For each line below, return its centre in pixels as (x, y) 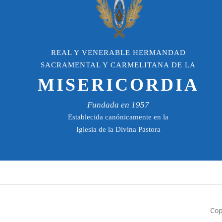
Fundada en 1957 (118, 105)
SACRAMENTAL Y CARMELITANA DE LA (118, 65)
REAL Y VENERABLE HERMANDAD (118, 53)
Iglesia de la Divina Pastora (118, 130)
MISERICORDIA (118, 85)
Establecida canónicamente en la (118, 117)
